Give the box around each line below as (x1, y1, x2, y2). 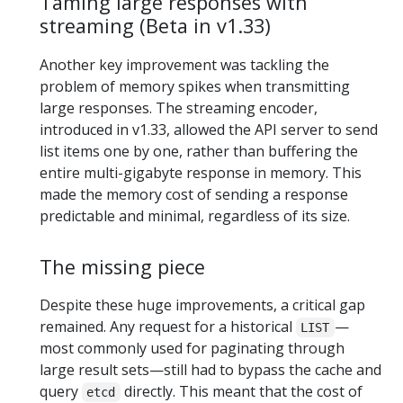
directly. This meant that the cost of (120, 381, 363, 401)
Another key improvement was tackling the (40, 54, 329, 75)
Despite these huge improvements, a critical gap (40, 294, 365, 315)
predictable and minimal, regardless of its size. (40, 205, 350, 226)
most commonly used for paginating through (40, 337, 345, 358)
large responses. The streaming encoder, (40, 97, 318, 118)
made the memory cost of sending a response (40, 184, 348, 204)
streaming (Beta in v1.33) (40, 13, 271, 40)
